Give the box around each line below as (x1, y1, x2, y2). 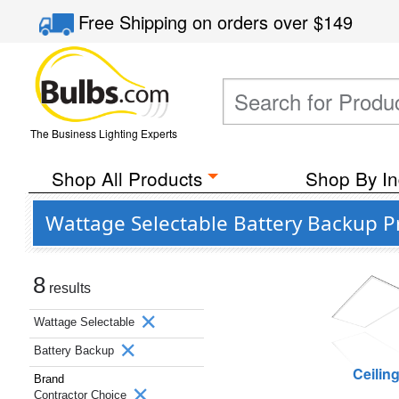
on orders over (192, 9, 314, 35)
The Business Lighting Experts (29, 126, 177, 141)
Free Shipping (78, 9, 193, 35)
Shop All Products (51, 165, 202, 191)
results (45, 281, 91, 296)
